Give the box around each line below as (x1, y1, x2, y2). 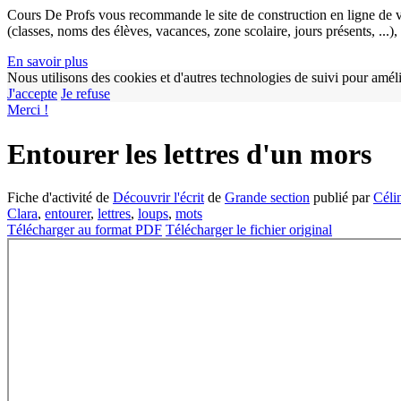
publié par (310, 190, 373, 206)
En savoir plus (7, 54, 88, 70)
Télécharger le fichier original (166, 222, 332, 238)
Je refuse (61, 86, 110, 102)
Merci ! (7, 102, 48, 118)
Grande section (225, 190, 310, 206)
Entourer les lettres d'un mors (7, 137, 371, 170)
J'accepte (7, 86, 57, 102)
